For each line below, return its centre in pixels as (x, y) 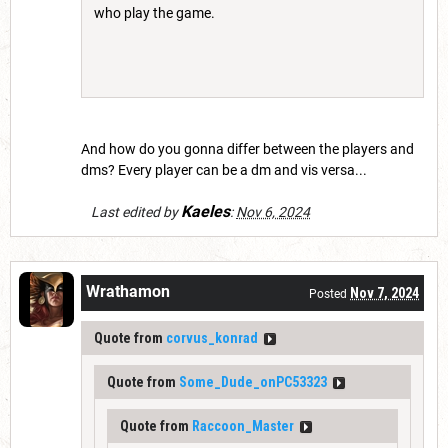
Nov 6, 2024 (273, 212)
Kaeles (205, 212)
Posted (329, 294)
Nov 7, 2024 (384, 293)
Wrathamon (128, 292)
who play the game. (157, 13)
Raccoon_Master (243, 426)
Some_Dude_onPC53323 (253, 382)
